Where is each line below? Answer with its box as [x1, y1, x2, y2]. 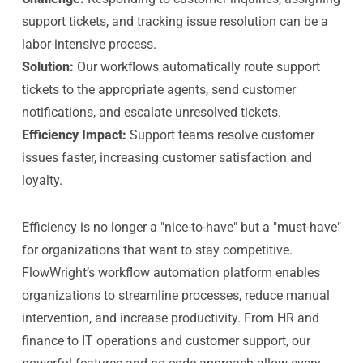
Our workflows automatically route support [76, 59, 320, 75]
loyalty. [21, 173, 62, 188]
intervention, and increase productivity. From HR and [21, 310, 319, 326]
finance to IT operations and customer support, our [21, 333, 310, 348]
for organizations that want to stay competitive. [21, 242, 293, 258]
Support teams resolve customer [129, 127, 314, 143]
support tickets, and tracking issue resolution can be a [21, 14, 328, 29]
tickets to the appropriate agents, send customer [21, 82, 296, 97]
